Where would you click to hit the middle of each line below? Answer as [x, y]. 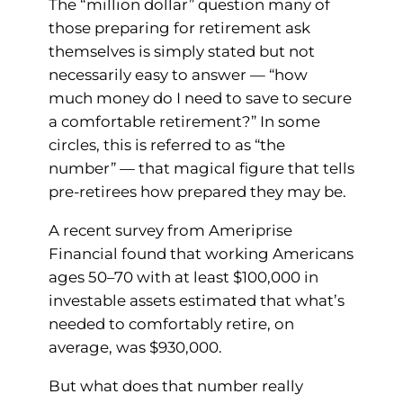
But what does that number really [175, 385]
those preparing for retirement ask [179, 28]
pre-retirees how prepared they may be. [197, 192]
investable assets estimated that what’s [196, 300]
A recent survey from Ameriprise [170, 230]
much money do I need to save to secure [200, 99]
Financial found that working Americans [201, 253]
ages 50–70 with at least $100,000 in [183, 277]
